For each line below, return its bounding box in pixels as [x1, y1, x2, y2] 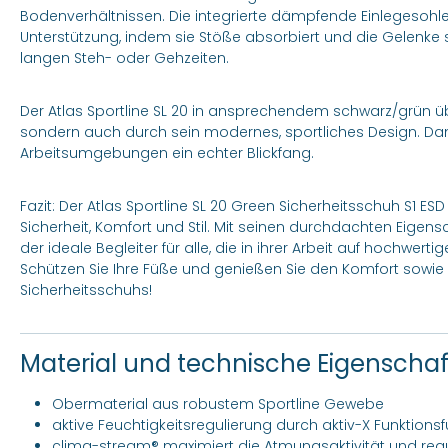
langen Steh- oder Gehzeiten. [20, 48, 229, 68]
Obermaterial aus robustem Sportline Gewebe [52, 394, 384, 414]
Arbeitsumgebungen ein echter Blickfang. [20, 143, 314, 163]
